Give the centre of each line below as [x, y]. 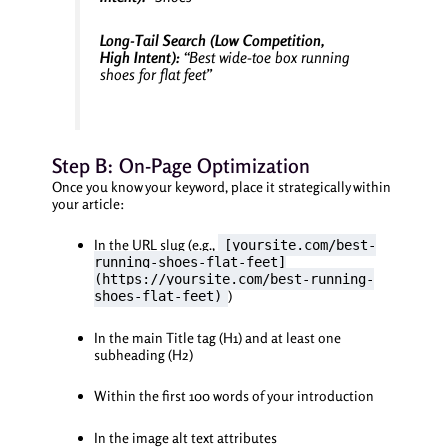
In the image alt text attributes [185, 437]
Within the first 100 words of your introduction [233, 396]
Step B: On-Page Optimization [180, 165]
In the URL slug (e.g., [155, 245]
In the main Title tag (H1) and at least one [217, 337]
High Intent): [139, 57]
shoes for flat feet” [156, 74]
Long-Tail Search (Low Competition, [212, 40]
